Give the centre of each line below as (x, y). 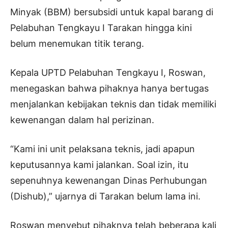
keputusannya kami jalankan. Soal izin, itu (99, 164)
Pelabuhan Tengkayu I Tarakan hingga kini (101, 27)
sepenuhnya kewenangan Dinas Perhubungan (109, 180)
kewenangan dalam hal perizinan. (82, 120)
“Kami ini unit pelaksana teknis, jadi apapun (103, 149)
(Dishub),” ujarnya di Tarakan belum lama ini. (105, 196)
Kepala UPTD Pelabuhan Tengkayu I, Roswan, (108, 72)
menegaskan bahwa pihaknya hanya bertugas (109, 88)
